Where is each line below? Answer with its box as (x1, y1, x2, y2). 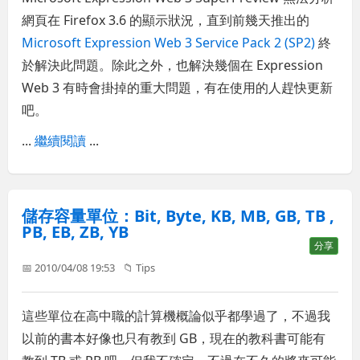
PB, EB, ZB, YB (22, 221, 129, 243)
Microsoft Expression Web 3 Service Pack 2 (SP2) (22, 33, 316, 51)
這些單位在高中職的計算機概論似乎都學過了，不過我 (22, 307, 331, 325)
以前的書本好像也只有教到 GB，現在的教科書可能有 (22, 329, 326, 348)
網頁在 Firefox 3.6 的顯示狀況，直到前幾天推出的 (22, 10, 310, 29)
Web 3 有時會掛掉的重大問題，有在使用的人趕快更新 (22, 78, 333, 96)
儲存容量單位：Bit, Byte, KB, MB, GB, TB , (22, 205, 335, 227)
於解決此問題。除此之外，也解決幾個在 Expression (22, 55, 324, 74)
